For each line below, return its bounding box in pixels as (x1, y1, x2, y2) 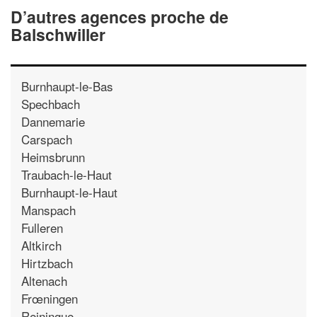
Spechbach (21, 94, 80, 113)
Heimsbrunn (21, 147, 85, 166)
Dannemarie (21, 112, 85, 130)
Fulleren (21, 218, 63, 236)
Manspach (21, 200, 76, 219)
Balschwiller (11, 22, 105, 46)
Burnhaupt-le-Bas (21, 76, 113, 95)
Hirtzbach (21, 253, 73, 272)
